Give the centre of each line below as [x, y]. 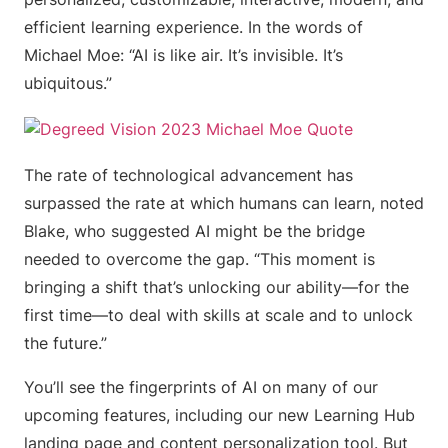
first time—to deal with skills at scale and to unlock [218, 315]
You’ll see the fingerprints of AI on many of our [201, 387]
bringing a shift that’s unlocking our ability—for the [216, 287]
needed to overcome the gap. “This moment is [199, 259]
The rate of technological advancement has [188, 175]
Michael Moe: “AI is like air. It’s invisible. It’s [183, 55]
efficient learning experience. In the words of [193, 27]
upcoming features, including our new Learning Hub [219, 415]
